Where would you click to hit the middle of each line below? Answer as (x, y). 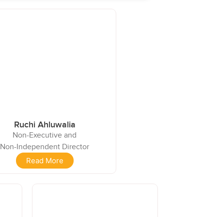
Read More (45, 160)
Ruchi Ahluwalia (45, 124)
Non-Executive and (45, 135)
